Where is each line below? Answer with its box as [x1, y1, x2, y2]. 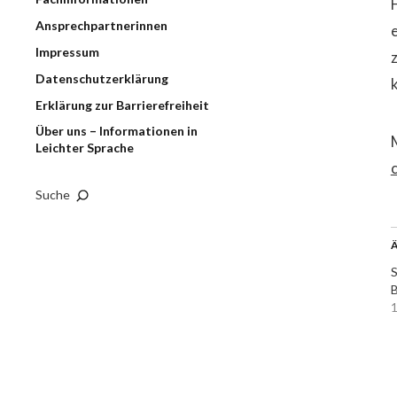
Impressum [35, 44, 99, 59]
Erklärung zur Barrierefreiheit [35, 97, 209, 113]
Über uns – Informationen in [35, 123, 198, 138]
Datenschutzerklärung [35, 71, 168, 86]
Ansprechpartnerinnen [35, 18, 167, 33]
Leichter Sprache [35, 140, 134, 155]
